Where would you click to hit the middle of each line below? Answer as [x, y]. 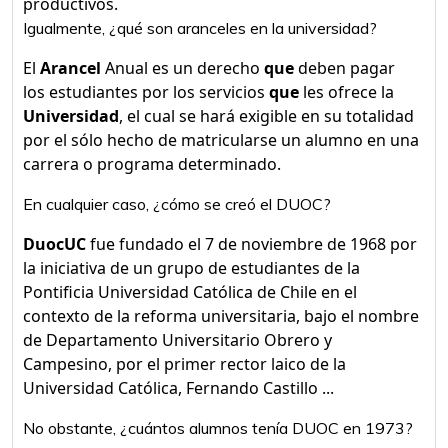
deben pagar [344, 68]
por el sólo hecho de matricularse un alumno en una [221, 140]
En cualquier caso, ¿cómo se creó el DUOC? [177, 204]
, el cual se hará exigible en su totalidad [266, 116]
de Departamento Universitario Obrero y [177, 340]
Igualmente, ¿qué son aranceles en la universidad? [200, 28]
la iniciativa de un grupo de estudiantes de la [191, 268]
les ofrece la [346, 92]
